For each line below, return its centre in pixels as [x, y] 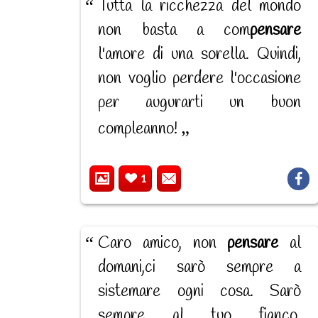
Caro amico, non [163, 243]
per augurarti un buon [200, 103]
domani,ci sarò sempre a [200, 267]
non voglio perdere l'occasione [200, 79]
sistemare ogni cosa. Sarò [200, 291]
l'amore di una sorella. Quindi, [200, 55]
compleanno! [140, 130]
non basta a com [174, 31]
